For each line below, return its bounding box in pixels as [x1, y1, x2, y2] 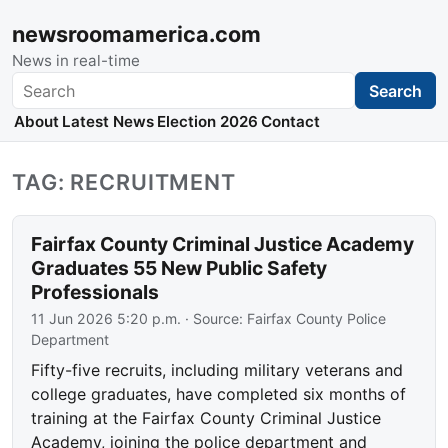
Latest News [61, 112, 154, 132]
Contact [261, 112, 321, 132]
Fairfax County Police [247, 310, 387, 328]
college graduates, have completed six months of [31, 384, 407, 405]
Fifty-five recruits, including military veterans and [31, 360, 404, 381]
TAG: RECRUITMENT [12, 169, 236, 196]
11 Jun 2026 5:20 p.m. [31, 310, 182, 328]
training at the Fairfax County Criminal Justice [31, 408, 382, 429]
